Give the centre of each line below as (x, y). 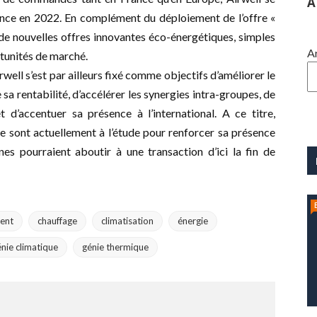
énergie (193, 221)
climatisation (127, 221)
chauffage (57, 221)
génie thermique (115, 247)
